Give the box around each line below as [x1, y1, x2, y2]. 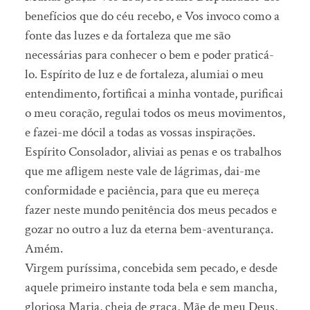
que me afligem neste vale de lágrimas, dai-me [24, 163, 260, 181]
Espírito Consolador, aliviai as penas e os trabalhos [24, 143, 282, 161]
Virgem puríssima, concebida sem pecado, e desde [24, 259, 277, 277]
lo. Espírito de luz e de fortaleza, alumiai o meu [24, 66, 264, 84]
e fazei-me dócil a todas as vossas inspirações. [24, 124, 255, 142]
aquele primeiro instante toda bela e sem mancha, [24, 279, 277, 297]
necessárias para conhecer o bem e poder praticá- [24, 46, 274, 64]
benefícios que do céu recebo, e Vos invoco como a [24, 8, 280, 26]
